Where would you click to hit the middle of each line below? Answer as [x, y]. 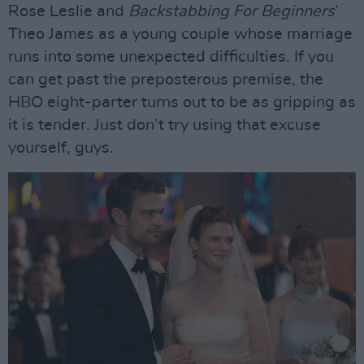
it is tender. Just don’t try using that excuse [165, 125]
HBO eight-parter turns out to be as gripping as [182, 102]
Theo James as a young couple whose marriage [180, 34]
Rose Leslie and [68, 11]
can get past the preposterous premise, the [166, 80]
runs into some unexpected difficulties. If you [171, 57]
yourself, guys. [61, 148]
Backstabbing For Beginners [232, 11]
